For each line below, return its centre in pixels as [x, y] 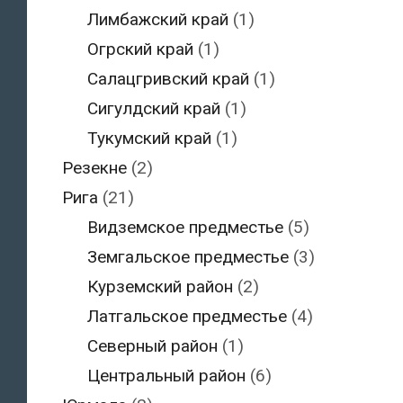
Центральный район [166, 375]
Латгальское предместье [187, 316]
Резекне [94, 167]
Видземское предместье [185, 227]
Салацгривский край [168, 78]
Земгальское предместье [188, 256]
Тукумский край [149, 138]
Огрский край [140, 49]
